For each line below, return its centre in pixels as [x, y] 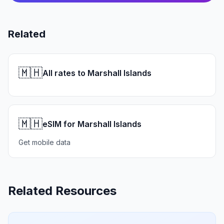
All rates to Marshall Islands [97, 73]
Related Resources [62, 191]
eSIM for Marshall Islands [92, 124]
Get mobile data [44, 142]
